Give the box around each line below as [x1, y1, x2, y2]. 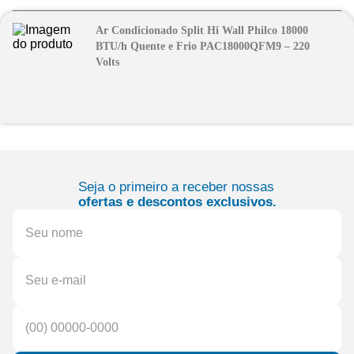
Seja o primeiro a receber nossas [77, 179, 274, 194]
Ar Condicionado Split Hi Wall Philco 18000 [95, 24, 308, 36]
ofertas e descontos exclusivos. [77, 194, 277, 209]
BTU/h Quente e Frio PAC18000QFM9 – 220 [95, 40, 310, 52]
